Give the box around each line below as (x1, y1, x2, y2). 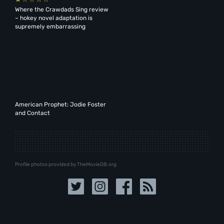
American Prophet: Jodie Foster (14, 100, 106, 108)
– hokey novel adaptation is (14, 14, 92, 21)
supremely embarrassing (14, 22, 85, 30)
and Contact (14, 109, 50, 116)
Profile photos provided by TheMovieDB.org (14, 161, 116, 168)
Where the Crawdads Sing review (14, 5, 108, 13)
